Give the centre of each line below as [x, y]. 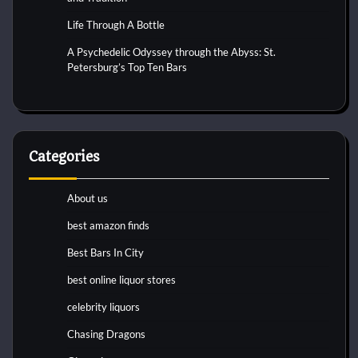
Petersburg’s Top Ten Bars [127, 68]
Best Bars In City [105, 253]
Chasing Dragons [106, 334]
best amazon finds [108, 226]
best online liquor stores [121, 280]
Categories [64, 157]
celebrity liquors [103, 307]
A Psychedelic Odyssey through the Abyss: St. [171, 52]
